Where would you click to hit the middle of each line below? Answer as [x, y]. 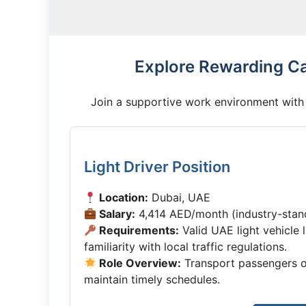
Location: [123, 197]
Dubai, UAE [180, 197]
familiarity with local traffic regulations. [185, 247]
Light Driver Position [157, 167]
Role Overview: [139, 263]
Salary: [116, 214]
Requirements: [138, 230]
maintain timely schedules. [152, 279]
